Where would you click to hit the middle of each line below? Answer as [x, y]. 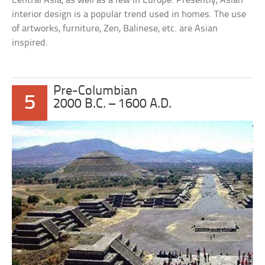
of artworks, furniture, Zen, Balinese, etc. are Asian [115, 28]
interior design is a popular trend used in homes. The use [129, 14]
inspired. [30, 43]
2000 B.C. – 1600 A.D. [113, 104]
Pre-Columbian [96, 91]
